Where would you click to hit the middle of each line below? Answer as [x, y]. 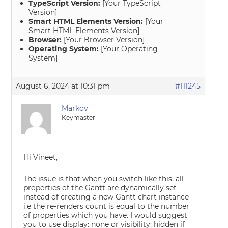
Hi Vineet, [41, 157]
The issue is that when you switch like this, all [104, 179]
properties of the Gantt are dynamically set [100, 188]
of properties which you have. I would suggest [106, 215]
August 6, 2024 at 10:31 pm [63, 86]
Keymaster [79, 117]
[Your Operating [129, 49]
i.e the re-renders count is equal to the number [107, 206]
